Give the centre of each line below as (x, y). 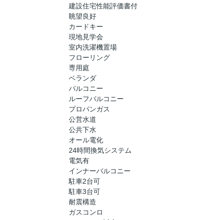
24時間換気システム (100, 151)
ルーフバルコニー (96, 99)
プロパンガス (89, 109)
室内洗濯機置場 (93, 47)
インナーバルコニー (100, 171)
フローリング (89, 58)
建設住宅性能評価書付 (103, 6)
